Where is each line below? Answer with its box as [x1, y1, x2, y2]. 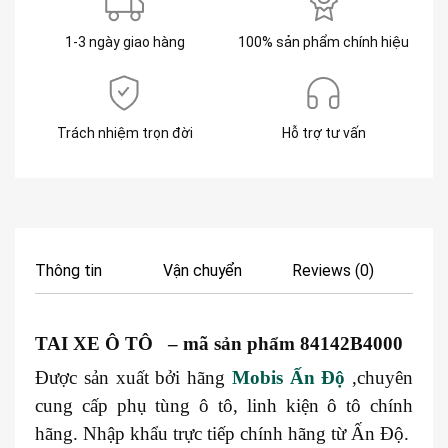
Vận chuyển [163, 260, 243, 280]
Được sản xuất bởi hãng [35, 366, 232, 388]
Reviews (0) [291, 260, 374, 280]
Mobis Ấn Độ [231, 366, 346, 388]
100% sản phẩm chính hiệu [238, 33, 409, 50]
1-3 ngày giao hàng [64, 33, 185, 50]
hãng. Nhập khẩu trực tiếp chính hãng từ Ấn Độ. [35, 422, 409, 444]
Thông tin [35, 260, 102, 280]
